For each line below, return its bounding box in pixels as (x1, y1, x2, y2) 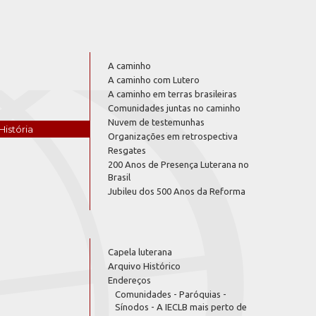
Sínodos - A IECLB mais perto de (115, 302, 247, 312)
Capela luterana (108, 247, 172, 257)
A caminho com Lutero (108, 75, 200, 85)
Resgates (108, 145, 146, 155)
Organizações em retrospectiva (108, 131, 238, 141)
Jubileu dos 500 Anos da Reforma (108, 186, 245, 196)
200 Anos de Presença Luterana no (108, 159, 249, 169)
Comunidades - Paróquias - (115, 289, 226, 299)
